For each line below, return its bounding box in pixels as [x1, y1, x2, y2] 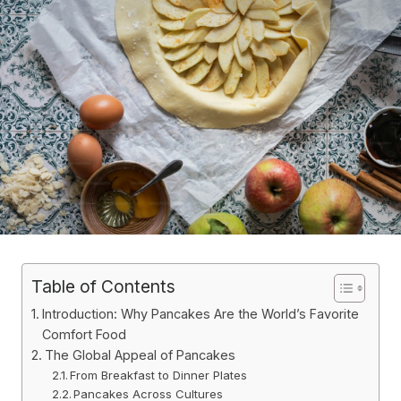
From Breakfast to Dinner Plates [70, 368, 248, 383]
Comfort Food [41, 327, 126, 343]
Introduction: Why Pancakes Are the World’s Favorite [41, 306, 359, 322]
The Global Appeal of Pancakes [44, 347, 235, 363]
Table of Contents [31, 276, 175, 298]
